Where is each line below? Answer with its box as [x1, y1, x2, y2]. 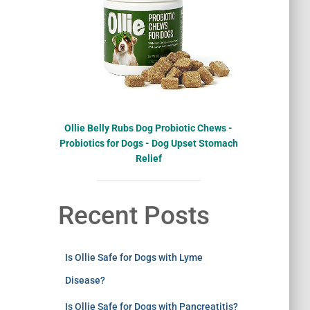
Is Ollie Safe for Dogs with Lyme [64, 251, 203, 263]
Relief [135, 152, 162, 164]
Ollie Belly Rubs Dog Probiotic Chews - [64, 122, 233, 134]
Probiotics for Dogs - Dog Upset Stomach [59, 137, 238, 149]
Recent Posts [57, 200, 210, 230]
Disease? [64, 274, 105, 286]
